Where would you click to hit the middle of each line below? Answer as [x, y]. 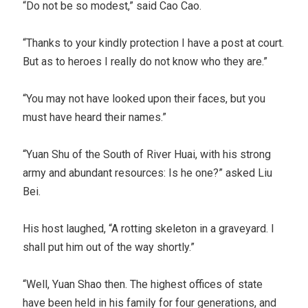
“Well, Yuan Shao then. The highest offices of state [143, 284]
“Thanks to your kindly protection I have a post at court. [154, 43]
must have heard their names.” [95, 117]
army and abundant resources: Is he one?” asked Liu [148, 173]
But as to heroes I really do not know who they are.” [145, 61]
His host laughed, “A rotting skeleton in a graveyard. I [149, 228]
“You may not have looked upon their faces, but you [144, 98]
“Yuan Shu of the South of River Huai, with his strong [147, 154]
